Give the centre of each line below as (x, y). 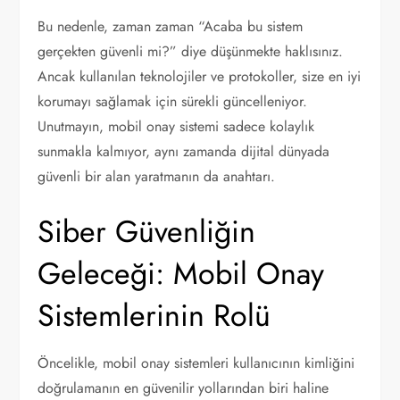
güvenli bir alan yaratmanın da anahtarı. (157, 176)
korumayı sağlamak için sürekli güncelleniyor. (173, 101)
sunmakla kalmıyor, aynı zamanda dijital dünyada (184, 151)
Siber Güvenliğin (147, 232)
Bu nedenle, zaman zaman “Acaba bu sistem (171, 26)
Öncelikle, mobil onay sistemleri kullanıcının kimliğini (196, 363)
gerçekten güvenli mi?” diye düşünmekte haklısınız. (191, 51)
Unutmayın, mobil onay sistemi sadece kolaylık (176, 126)
